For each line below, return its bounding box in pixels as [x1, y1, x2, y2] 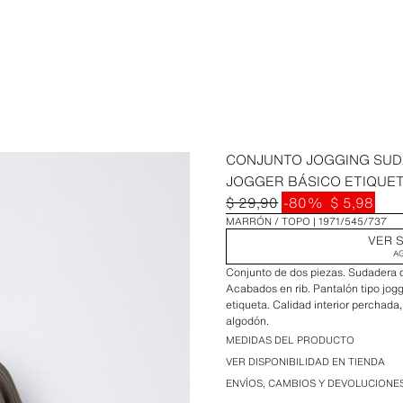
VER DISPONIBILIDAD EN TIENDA [226, 354, 386, 369]
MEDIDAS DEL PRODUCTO [226, 333, 355, 347]
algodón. [226, 313, 270, 328]
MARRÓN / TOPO [226, 214, 311, 228]
